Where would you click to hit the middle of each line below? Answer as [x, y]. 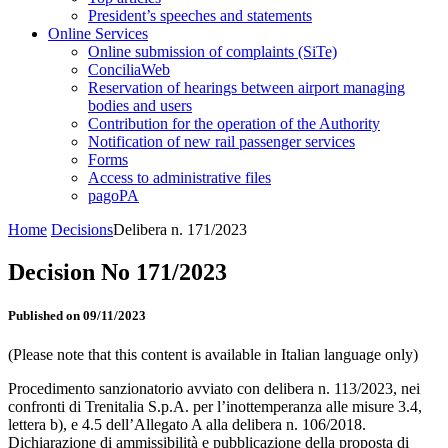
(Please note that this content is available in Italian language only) [213, 355]
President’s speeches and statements [200, 15]
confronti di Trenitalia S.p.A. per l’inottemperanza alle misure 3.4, [215, 407]
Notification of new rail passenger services [221, 141]
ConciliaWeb [129, 69]
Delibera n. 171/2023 [180, 229]
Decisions [82, 229]
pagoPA [113, 195]
